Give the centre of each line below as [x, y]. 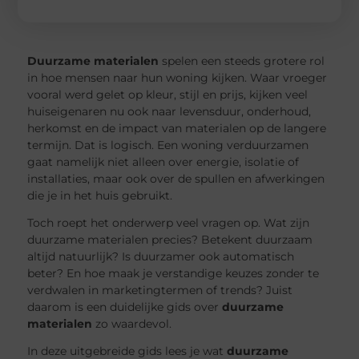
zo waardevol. [132, 323]
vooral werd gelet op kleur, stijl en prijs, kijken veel [168, 94]
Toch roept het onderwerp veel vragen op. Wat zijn [169, 222]
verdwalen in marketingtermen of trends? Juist [160, 290]
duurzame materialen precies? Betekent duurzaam [170, 239]
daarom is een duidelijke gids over [125, 307]
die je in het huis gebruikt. [100, 195]
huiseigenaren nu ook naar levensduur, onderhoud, [169, 111]
